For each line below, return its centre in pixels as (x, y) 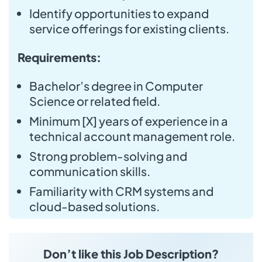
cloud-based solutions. (94, 206)
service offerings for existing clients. (129, 28)
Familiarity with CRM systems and (121, 191)
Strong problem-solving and (108, 156)
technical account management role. (132, 136)
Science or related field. (95, 101)
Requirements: (59, 57)
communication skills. (90, 171)
